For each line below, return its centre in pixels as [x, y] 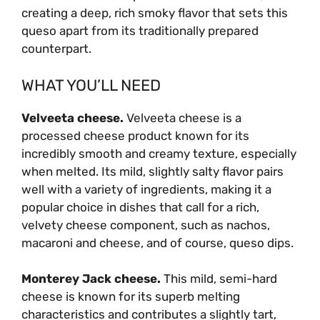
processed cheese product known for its [135, 135]
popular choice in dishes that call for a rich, [140, 207]
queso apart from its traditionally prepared [140, 31]
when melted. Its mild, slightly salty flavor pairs [152, 171]
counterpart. [56, 49]
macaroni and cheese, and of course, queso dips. [157, 242]
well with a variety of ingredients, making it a [146, 189]
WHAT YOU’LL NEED [91, 85]
